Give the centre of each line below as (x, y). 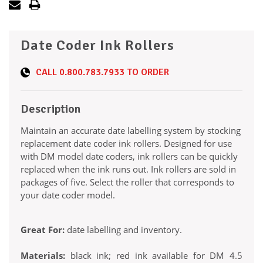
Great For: (43, 230)
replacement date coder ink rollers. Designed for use (126, 144)
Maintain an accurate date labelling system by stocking (131, 131)
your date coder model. (68, 195)
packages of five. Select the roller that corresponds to (127, 182)
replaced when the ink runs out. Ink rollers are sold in (128, 169)
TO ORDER (147, 73)
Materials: (43, 256)
